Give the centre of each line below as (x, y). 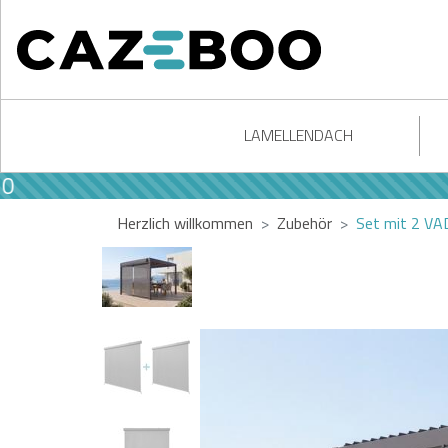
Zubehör (304, 223)
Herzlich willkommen (185, 223)
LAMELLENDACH (298, 135)
